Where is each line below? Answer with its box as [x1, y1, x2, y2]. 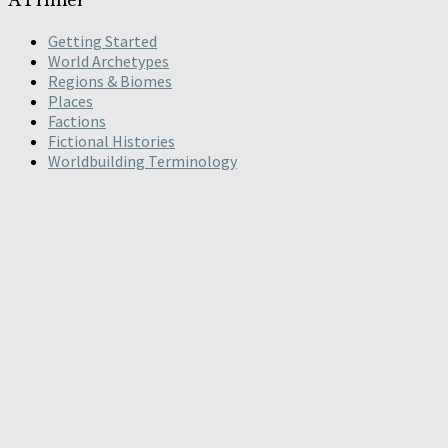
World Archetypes [48, 51, 169, 72]
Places [48, 91, 93, 112]
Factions [48, 111, 106, 132]
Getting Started [48, 31, 157, 52]
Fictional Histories [48, 131, 175, 152]
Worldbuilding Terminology [48, 151, 237, 172]
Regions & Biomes [48, 71, 172, 92]
